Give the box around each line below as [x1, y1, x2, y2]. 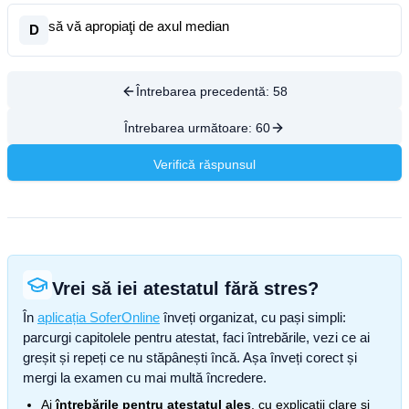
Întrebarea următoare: [124, 121, 256, 135]
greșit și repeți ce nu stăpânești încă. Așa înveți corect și [23, 350, 357, 365]
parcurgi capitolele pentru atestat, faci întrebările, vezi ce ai [23, 330, 370, 345]
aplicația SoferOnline [37, 309, 160, 325]
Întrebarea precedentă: [136, 84, 273, 99]
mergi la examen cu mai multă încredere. [23, 370, 267, 385]
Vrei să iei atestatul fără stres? [52, 278, 319, 299]
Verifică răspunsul [153, 157, 256, 172]
